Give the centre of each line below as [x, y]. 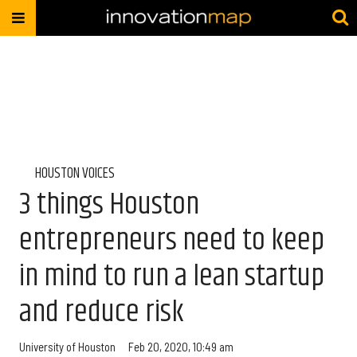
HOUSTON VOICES [75, 174]
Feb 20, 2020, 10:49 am [181, 346]
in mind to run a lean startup [172, 276]
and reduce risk [102, 312]
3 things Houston [109, 204]
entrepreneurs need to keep [172, 240]
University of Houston [67, 346]
